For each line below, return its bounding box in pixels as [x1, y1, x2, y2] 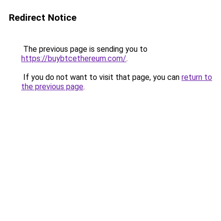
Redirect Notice [9, 12, 76, 23]
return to [182, 73, 212, 82]
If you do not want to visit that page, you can [21, 73, 182, 82]
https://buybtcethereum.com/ [21, 54, 126, 63]
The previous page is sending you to [21, 44, 147, 54]
